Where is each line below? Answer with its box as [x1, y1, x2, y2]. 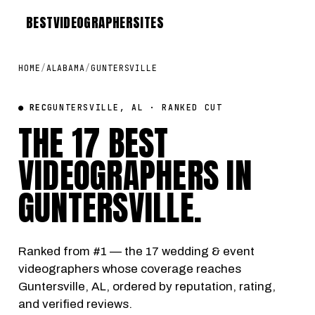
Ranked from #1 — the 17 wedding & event [18, 245, 255, 258]
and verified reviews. [18, 297, 132, 311]
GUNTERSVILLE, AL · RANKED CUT [46, 102, 223, 112]
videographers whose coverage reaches [18, 262, 241, 276]
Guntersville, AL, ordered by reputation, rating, [18, 280, 276, 293]
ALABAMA [46, 63, 86, 73]
